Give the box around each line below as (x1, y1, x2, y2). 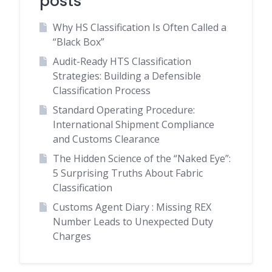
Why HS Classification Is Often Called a (52, 21, 226, 35)
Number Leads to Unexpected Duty (52, 215, 213, 229)
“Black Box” (52, 35, 104, 49)
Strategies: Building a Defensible (52, 69, 201, 83)
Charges (52, 229, 91, 243)
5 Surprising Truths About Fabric (52, 166, 203, 180)
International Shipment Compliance (52, 118, 214, 132)
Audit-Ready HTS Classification (52, 55, 191, 69)
